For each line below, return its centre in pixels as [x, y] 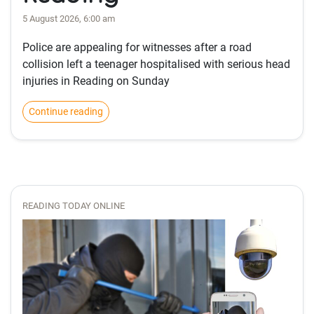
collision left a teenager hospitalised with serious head [156, 64]
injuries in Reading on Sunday [96, 81]
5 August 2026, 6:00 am [69, 19]
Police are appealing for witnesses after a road [137, 48]
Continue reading [66, 112]
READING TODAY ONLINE [74, 206]
